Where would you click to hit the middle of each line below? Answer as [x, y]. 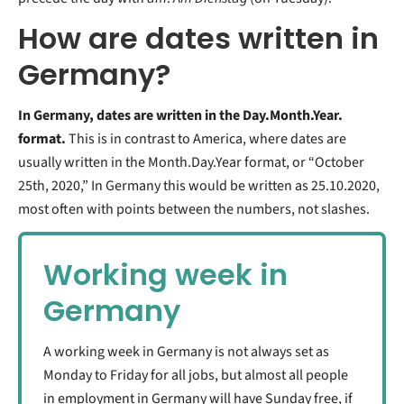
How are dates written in [198, 39]
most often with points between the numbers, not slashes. [194, 210]
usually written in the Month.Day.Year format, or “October [191, 163]
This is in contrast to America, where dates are [207, 139]
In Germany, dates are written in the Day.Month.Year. [180, 116]
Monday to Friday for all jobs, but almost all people [196, 376]
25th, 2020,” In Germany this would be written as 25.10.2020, [199, 186]
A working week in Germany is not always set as [186, 352]
